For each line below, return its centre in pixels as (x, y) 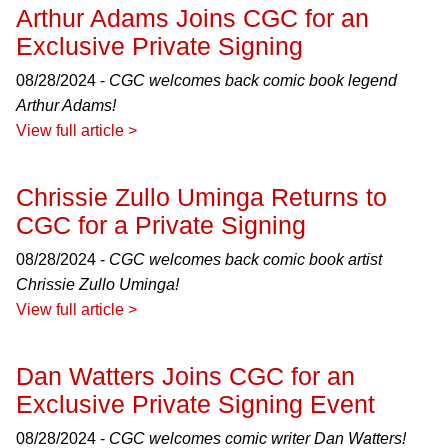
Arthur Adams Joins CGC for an (192, 18)
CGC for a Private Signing (161, 225)
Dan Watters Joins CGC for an (185, 376)
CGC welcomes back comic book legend (253, 80)
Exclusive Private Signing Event (195, 404)
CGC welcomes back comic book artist (245, 259)
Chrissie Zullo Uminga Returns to (201, 197)
